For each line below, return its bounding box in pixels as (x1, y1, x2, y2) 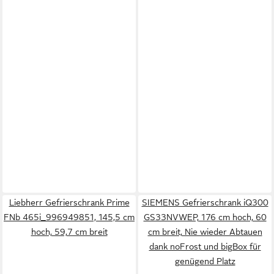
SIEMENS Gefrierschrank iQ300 (141, 198, 268, 207)
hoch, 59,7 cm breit (31, 227, 108, 237)
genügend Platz (174, 256, 235, 266)
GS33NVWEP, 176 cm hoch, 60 (143, 212, 267, 222)
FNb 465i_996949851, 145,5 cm (4, 212, 135, 222)
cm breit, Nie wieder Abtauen (147, 227, 262, 237)
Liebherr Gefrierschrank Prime (9, 198, 130, 207)
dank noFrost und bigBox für (149, 242, 261, 251)
